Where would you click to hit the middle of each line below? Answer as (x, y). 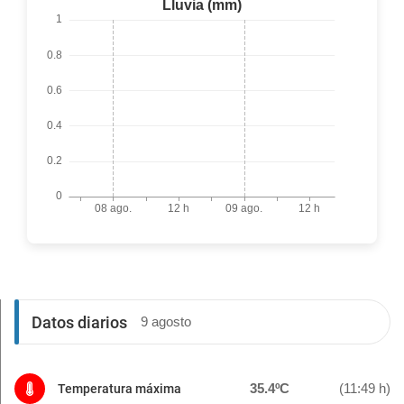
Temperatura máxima (119, 388)
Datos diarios (79, 322)
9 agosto (166, 321)
